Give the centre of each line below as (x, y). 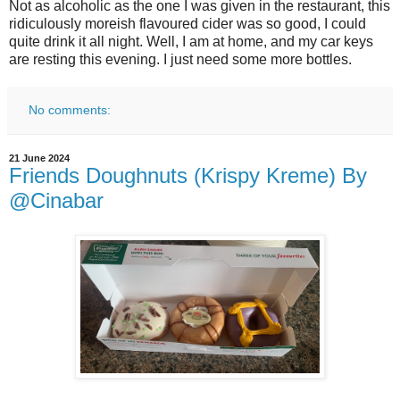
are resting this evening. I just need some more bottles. (180, 60)
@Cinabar (56, 201)
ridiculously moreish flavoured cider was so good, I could (187, 24)
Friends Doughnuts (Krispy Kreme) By (188, 176)
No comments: (70, 110)
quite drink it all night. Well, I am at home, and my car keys (191, 42)
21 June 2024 (39, 158)
